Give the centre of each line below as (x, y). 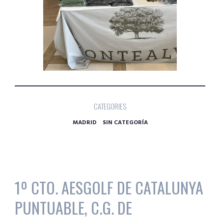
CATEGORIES (110, 106)
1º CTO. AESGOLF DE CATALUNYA (109, 187)
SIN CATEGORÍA (125, 123)
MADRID (84, 123)
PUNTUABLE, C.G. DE (73, 207)
